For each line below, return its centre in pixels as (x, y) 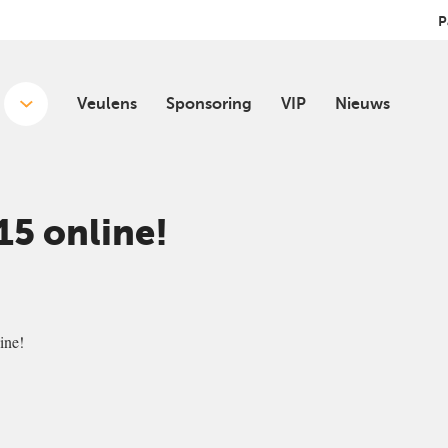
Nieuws (362, 104)
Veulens (106, 104)
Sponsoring (208, 104)
